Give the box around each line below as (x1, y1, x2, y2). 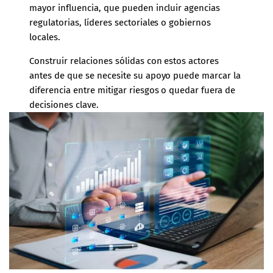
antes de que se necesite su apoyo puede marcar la (29, 70, 241, 82)
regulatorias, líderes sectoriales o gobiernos (29, 17, 211, 29)
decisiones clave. (29, 99, 99, 111)
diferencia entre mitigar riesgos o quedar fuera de (29, 85, 235, 96)
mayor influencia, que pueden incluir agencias (29, 2, 221, 14)
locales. (29, 32, 61, 43)
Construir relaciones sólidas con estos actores (29, 55, 219, 67)
